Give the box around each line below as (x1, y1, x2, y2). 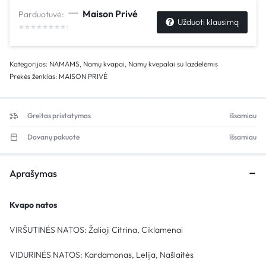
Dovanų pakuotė (27, 132, 80, 141)
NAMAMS (49, 59, 80, 69)
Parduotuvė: (18, 8, 66, 20)
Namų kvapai (83, 59, 125, 69)
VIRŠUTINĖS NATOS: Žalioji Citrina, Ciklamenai (9, 224, 183, 235)
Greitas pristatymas (27, 111, 91, 121)
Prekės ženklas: (9, 72, 59, 81)
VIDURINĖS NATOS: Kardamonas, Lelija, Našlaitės (9, 249, 194, 260)
